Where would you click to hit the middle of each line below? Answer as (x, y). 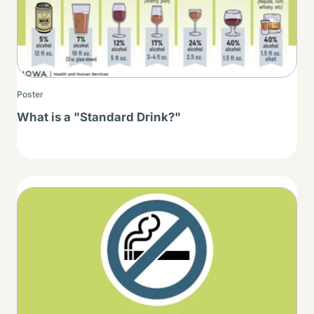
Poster (30, 94)
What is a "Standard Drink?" (99, 117)
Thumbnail (46, 197)
